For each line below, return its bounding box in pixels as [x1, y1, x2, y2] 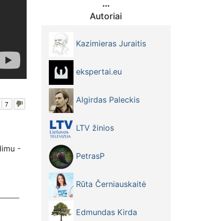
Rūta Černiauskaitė [73, 179, 146, 189]
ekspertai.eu [73, 67, 122, 77]
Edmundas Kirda [73, 207, 137, 218]
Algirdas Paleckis [73, 95, 140, 105]
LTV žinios [73, 123, 114, 133]
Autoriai [90, 10, 122, 21]
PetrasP [73, 151, 105, 161]
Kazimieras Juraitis [73, 38, 146, 49]
